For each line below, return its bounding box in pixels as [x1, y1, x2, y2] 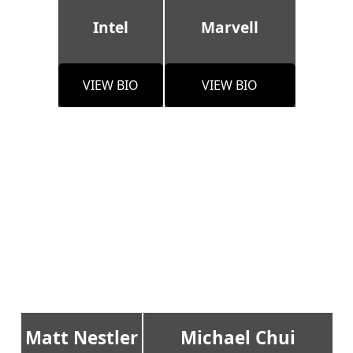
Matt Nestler [24, 325, 138, 351]
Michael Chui [180, 325, 295, 351]
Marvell [201, 17, 258, 39]
